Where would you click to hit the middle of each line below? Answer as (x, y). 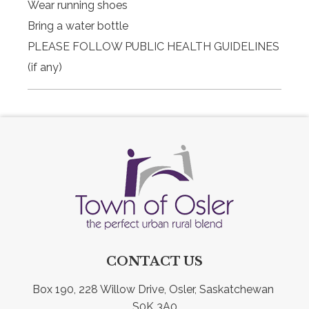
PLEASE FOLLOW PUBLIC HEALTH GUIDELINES (153, 46)
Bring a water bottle (78, 26)
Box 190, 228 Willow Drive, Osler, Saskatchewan (153, 289)
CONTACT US (154, 261)
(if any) (45, 67)
